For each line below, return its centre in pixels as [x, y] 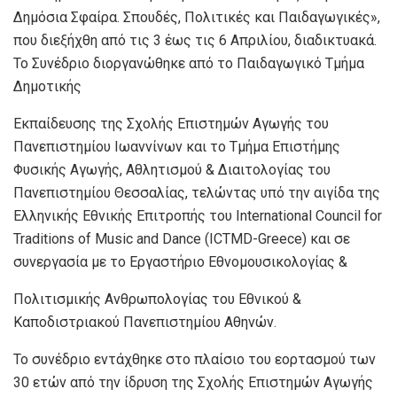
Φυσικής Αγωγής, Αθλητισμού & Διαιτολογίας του [172, 169]
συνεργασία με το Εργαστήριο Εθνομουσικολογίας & [180, 261]
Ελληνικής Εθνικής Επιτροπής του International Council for [198, 215]
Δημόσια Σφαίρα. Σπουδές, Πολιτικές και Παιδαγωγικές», [197, 17]
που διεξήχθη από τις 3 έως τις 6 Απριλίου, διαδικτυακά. [195, 40]
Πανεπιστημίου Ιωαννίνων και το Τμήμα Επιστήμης [177, 146]
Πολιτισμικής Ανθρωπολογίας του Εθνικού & [157, 299]
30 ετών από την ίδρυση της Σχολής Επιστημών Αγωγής [193, 382]
